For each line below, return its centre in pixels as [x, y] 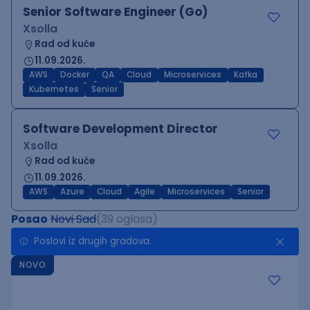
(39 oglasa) [127, 219]
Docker [75, 75]
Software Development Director [120, 129]
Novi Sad [73, 219]
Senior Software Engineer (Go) [115, 12]
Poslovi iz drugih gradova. [93, 241]
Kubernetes [54, 89]
